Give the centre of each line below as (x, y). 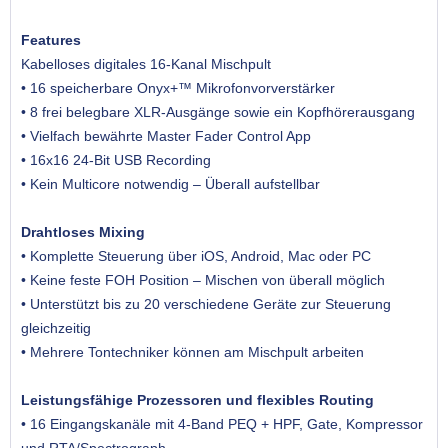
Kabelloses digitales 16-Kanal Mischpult (146, 64)
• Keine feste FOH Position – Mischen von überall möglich (203, 280)
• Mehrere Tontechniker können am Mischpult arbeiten (192, 352)
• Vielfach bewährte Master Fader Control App (166, 136)
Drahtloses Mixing (83, 232)
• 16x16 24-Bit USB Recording (116, 160)
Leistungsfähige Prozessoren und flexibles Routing (197, 400)
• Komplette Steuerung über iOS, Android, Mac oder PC (198, 256)
